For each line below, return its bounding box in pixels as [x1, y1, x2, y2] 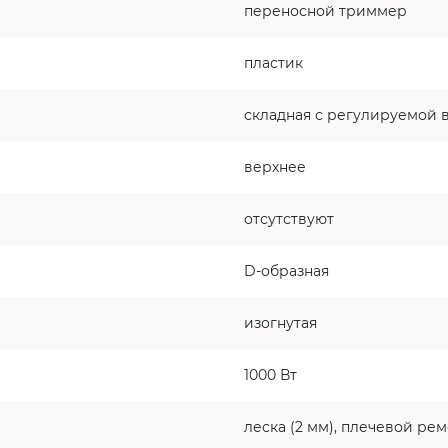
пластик [244, 54, 303, 73]
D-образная [244, 262, 329, 281]
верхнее [244, 158, 306, 177]
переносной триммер [244, 2, 407, 21]
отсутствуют [244, 210, 334, 229]
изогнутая [244, 314, 317, 333]
